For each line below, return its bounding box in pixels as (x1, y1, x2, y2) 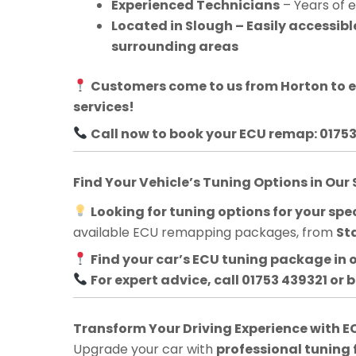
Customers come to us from (91, 76, 281, 95)
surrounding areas (111, 37, 238, 56)
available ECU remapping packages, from (73, 222, 336, 242)
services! (73, 97, 134, 116)
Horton (281, 76, 329, 95)
